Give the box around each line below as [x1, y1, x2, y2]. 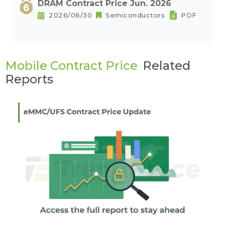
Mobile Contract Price [5, 58, 138, 73]
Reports [5, 72, 53, 86]
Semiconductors [105, 11, 165, 19]
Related [143, 58, 190, 73]
